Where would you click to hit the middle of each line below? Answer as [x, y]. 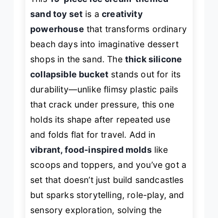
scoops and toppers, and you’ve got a [109, 164]
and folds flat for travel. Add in [93, 134]
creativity [122, 14]
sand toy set [57, 14]
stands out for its [145, 74]
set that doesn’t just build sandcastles [107, 180]
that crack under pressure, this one [102, 104]
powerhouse [57, 29]
